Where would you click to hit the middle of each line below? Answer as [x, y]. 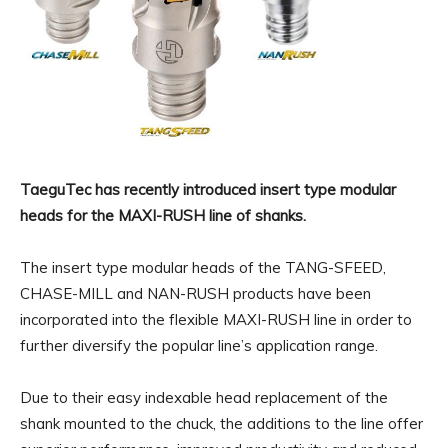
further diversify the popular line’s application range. [199, 345]
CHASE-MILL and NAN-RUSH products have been [195, 293]
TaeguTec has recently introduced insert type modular [208, 189]
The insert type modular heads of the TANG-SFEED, [203, 267]
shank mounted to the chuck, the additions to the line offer [221, 423]
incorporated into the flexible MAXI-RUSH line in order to [216, 319]
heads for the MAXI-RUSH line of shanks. [163, 215]
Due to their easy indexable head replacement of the [204, 397]
